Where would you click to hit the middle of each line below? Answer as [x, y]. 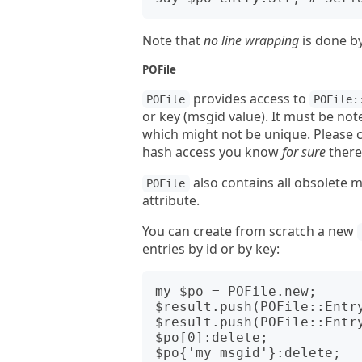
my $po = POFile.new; [236, 291]
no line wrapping [251, 40]
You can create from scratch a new [250, 231]
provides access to [249, 99]
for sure [304, 152]
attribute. [171, 200]
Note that [173, 40]
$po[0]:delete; [212, 337]
